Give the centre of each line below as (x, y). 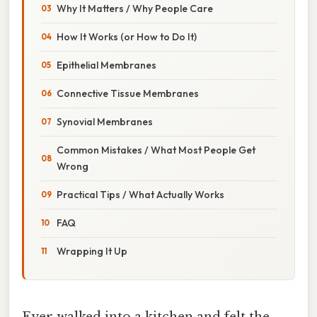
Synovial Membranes (105, 121)
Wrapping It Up (92, 251)
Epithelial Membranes (106, 65)
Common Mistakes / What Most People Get (156, 150)
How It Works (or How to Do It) (127, 36)
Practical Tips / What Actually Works (140, 194)
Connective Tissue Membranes (128, 93)
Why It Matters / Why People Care (135, 8)
